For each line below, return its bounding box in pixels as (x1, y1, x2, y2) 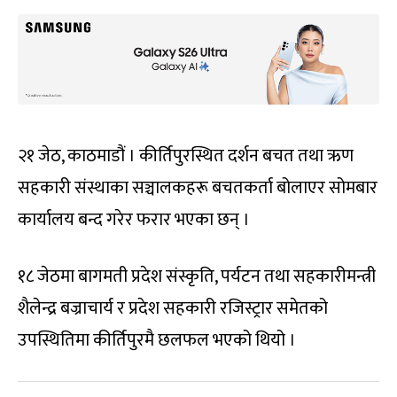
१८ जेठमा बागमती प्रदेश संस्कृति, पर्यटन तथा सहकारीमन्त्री (18, 261, 376, 292)
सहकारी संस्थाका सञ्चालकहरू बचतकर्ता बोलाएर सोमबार (18, 172, 378, 203)
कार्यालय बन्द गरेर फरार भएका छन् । (18, 204, 250, 235)
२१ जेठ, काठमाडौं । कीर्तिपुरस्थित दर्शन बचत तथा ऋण (18, 140, 354, 171)
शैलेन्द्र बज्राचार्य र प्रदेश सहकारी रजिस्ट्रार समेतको (18, 292, 328, 323)
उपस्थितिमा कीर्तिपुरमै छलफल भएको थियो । (18, 324, 296, 355)
